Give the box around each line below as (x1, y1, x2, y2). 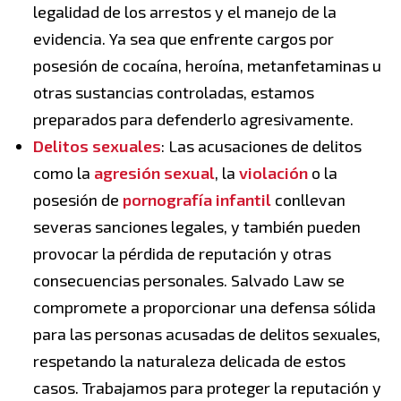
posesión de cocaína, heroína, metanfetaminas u (33, 55, 381, 76)
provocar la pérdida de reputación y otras (33, 243, 331, 264)
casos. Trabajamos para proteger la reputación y (33, 378, 381, 398)
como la (33, 163, 94, 183)
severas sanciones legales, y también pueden (33, 217, 361, 237)
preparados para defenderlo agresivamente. (33, 109, 354, 130)
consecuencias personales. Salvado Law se (33, 270, 345, 291)
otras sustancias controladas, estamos (33, 82, 314, 103)
